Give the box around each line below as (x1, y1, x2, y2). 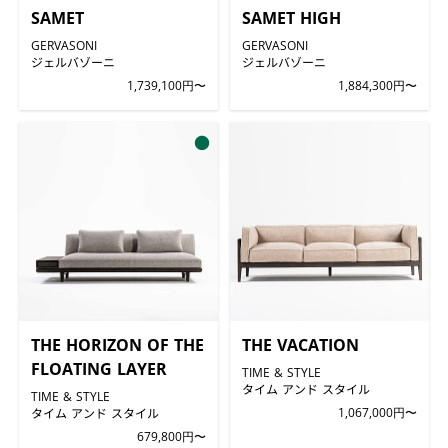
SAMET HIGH (242, 6, 341, 29)
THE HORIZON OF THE (30, 334, 204, 357)
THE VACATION (242, 334, 359, 357)
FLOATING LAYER (30, 358, 167, 381)
